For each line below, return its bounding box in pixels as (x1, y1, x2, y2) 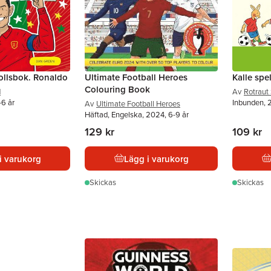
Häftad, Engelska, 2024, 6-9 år (85, 109, 189, 120)
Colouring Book (85, 83, 150, 96)
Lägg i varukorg (123, 152, 189, 165)
